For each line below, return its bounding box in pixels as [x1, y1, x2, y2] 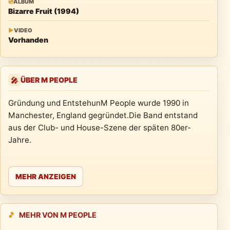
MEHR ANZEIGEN [15, 172, 76, 181]
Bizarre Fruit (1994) [54, 7, 79, 15]
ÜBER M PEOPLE [21, 75, 78, 84]
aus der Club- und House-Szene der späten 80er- [8, 123, 191, 132]
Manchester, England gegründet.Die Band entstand [8, 110, 198, 120]
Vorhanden [8, 35, 48, 44]
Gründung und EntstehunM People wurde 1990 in [8, 98, 189, 108]
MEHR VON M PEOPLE [19, 210, 97, 220]
